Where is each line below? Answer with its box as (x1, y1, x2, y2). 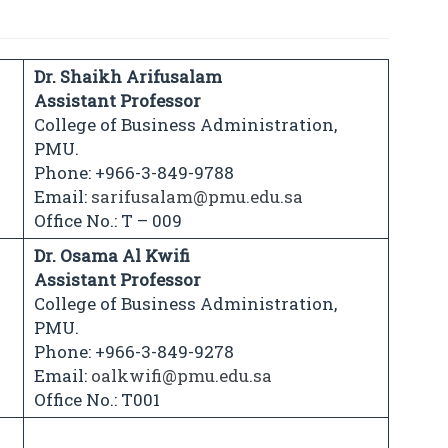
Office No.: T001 (34, 388, 160, 412)
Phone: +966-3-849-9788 (34, 161, 234, 185)
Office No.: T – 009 (34, 209, 182, 233)
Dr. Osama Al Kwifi (34, 244, 194, 268)
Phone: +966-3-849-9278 (34, 340, 238, 364)
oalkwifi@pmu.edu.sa (91, 364, 272, 388)
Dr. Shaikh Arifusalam (34, 65, 254, 89)
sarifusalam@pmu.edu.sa (91, 185, 303, 209)
